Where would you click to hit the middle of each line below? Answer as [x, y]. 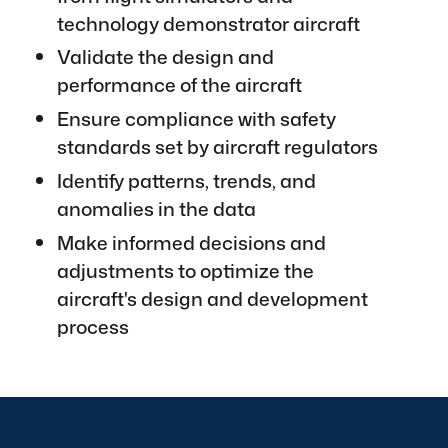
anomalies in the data [157, 208]
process [93, 326]
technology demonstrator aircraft [209, 23]
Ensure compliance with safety [197, 119]
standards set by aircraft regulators [218, 147]
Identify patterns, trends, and [187, 180]
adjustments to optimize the [186, 270]
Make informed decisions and [192, 242]
